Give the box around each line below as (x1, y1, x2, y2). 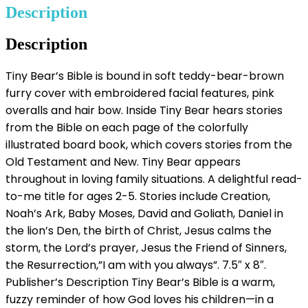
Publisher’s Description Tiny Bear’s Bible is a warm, (5, 274, 275, 291)
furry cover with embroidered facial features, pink (5, 85, 274, 102)
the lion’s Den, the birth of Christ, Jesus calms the (5, 223, 272, 239)
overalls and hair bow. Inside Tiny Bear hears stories (5, 102, 283, 119)
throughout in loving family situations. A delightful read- (5, 171, 302, 188)
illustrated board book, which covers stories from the (5, 137, 292, 153)
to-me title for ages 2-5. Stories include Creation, (5, 188, 270, 205)
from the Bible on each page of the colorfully (5, 120, 248, 136)
